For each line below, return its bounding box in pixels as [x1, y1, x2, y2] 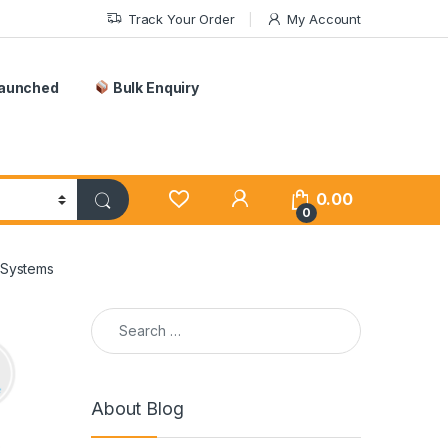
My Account [287, 10, 361, 27]
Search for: [90, 307, 169, 325]
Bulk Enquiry [109, 78, 200, 96]
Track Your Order [127, 10, 235, 27]
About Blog [91, 398, 184, 420]
